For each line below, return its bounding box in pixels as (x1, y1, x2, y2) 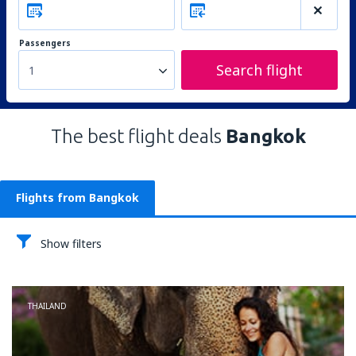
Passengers (19, 37, 71, 48)
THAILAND (28, 300, 67, 311)
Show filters (41, 236, 102, 251)
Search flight (216, 60, 303, 79)
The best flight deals (50, 126, 226, 147)
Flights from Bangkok (16, 190, 139, 205)
